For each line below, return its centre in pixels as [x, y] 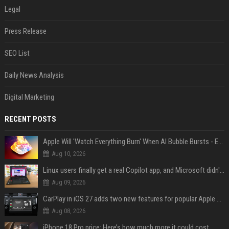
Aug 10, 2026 [68, 153]
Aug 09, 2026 [68, 182]
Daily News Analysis [34, 75]
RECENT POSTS [30, 119]
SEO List [17, 53]
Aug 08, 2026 [68, 211]
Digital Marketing [29, 97]
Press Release [25, 31]
